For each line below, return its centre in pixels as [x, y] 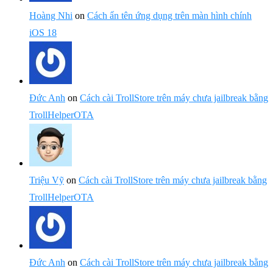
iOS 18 [43, 33]
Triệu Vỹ [47, 180]
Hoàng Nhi [51, 16]
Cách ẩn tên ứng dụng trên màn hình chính [169, 16]
